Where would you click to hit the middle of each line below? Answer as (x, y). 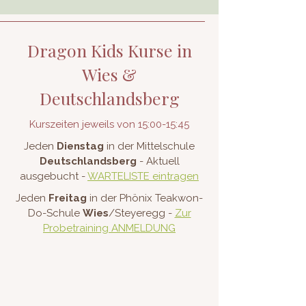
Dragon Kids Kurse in (109, 50)
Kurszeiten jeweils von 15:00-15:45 (109, 124)
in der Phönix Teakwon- (146, 198)
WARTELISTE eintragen (143, 176)
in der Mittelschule (149, 146)
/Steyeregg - (141, 213)
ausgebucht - (54, 176)
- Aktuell (158, 161)
